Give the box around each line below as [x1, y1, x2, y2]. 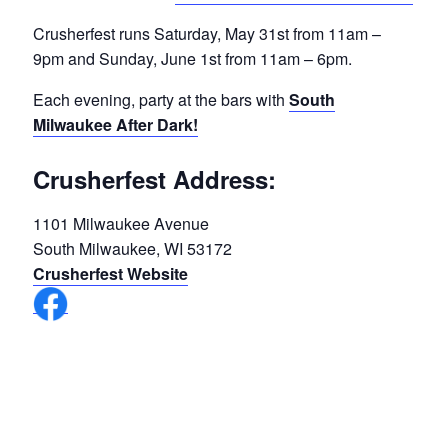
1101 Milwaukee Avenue [32, 212, 209, 236]
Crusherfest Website [32, 262, 188, 286]
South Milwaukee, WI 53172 [32, 237, 232, 261]
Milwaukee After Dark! [32, 112, 198, 136]
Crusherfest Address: [32, 162, 276, 197]
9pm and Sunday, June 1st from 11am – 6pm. [32, 46, 352, 70]
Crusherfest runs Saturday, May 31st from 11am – [32, 21, 381, 45]
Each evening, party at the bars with [32, 87, 289, 111]
